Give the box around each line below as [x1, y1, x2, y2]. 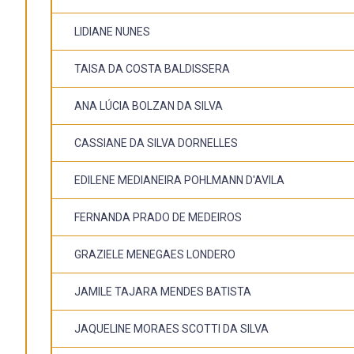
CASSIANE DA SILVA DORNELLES [74, 136, 238, 149]
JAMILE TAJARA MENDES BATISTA [74, 284, 251, 298]
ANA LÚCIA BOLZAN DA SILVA [74, 99, 223, 112]
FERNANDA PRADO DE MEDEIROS [74, 210, 242, 224]
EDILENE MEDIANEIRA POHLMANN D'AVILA [74, 173, 284, 186]
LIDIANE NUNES [74, 24, 150, 38]
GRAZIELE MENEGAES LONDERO [74, 247, 235, 261]
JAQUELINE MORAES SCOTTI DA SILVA [74, 322, 269, 335]
